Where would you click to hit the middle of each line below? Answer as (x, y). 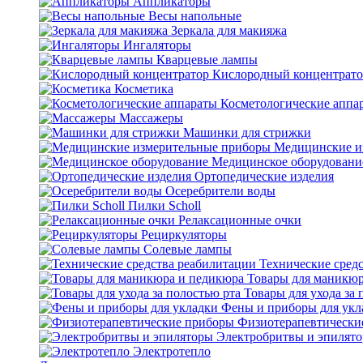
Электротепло (172, 351)
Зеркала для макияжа (229, 30)
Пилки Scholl (164, 205)
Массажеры (151, 118)
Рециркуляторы (184, 235)
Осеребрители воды (220, 191)
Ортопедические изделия (264, 176)
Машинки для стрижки (247, 132)
